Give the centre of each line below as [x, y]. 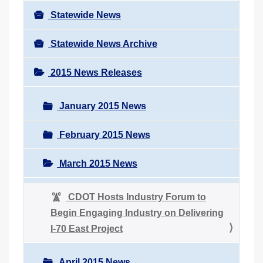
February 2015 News [104, 134]
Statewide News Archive [103, 43]
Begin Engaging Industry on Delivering [137, 213]
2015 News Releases [95, 72]
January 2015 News [102, 106]
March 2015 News [97, 163]
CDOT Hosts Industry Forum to [136, 197]
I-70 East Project [87, 228]
